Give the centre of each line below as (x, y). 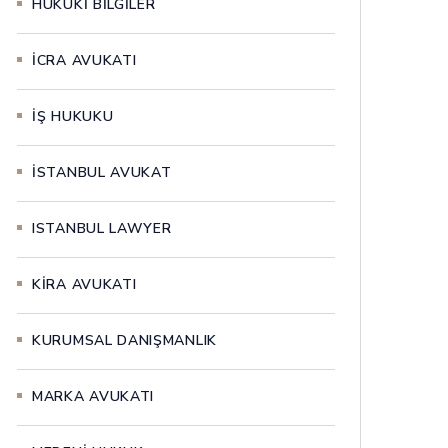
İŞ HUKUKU (73, 117)
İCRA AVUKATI (84, 61)
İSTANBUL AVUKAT (102, 173)
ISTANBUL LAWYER (102, 229)
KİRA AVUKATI (84, 285)
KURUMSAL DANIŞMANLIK (124, 341)
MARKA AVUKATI (93, 397)
